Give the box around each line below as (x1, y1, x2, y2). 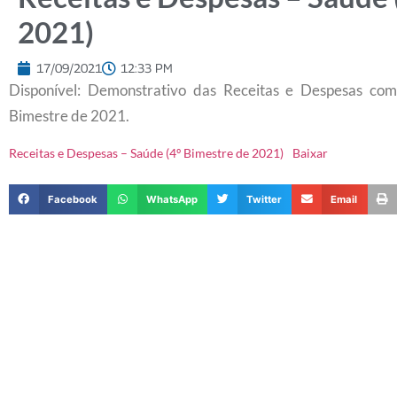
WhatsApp (146, 193, 198, 206)
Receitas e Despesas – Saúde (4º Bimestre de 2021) (9, 146, 284, 161)
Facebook (47, 193, 97, 206)
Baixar (292, 146, 329, 161)
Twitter (246, 193, 283, 206)
